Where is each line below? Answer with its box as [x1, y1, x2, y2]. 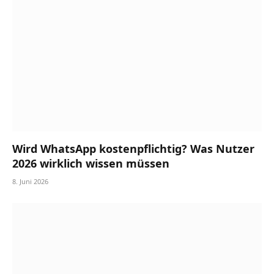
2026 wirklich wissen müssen [12, 156, 169, 171]
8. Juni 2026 [12, 177, 48, 187]
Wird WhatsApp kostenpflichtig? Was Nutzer [12, 141, 254, 157]
